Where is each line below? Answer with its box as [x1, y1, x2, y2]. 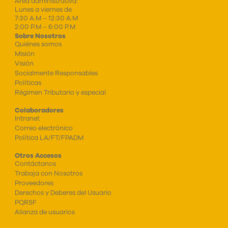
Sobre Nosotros [14, 31, 66, 40]
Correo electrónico [14, 123, 73, 132]
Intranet [14, 113, 40, 123]
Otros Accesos [14, 151, 62, 160]
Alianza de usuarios [14, 207, 75, 216]
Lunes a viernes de [14, 5, 72, 14]
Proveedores [14, 178, 53, 187]
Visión [14, 59, 34, 68]
